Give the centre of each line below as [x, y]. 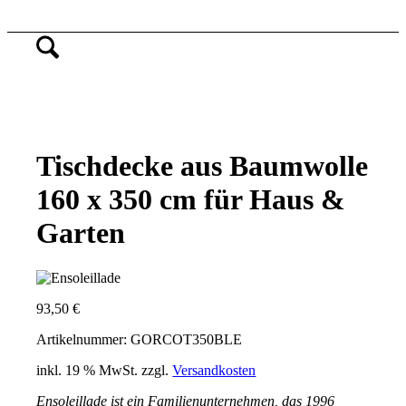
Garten [81, 233]
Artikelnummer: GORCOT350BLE [140, 339]
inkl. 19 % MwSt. [87, 370]
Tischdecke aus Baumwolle [203, 166]
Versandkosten [214, 370]
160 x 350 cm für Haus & [191, 200]
